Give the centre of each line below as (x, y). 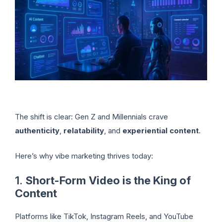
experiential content (161, 131)
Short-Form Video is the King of (108, 181)
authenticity (37, 131)
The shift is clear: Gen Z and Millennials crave (91, 117)
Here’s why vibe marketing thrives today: (84, 156)
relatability (84, 131)
